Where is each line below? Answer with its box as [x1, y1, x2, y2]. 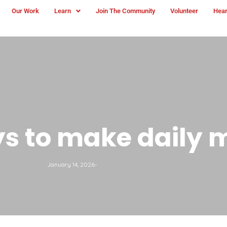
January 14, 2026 [47, 160, 95, 168]
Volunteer [170, 7, 198, 15]
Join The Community [95, 7, 155, 15]
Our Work [11, 7, 39, 15]
